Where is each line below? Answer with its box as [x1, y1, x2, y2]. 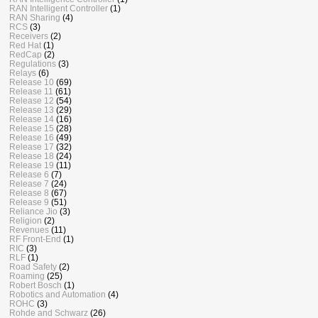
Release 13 [9, 104, 54, 114]
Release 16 [9, 132, 54, 142]
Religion [9, 215, 42, 225]
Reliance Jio [9, 206, 57, 216]
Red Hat [9, 40, 41, 50]
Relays [9, 67, 36, 77]
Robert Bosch [9, 280, 62, 290]
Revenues [9, 224, 49, 234]
